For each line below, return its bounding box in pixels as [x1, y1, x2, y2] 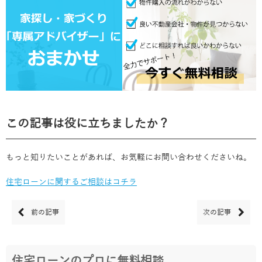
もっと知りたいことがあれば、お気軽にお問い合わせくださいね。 [6, 152, 251, 163]
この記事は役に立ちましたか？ [6, 116, 170, 131]
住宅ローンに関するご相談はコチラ [6, 177, 137, 187]
